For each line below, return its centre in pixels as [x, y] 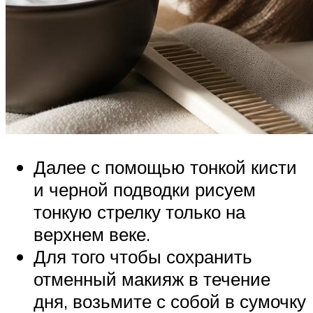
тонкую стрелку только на [139, 212]
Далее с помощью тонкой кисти [165, 167]
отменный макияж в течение [152, 279]
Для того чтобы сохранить [143, 257]
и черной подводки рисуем [145, 190]
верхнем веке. [92, 234]
